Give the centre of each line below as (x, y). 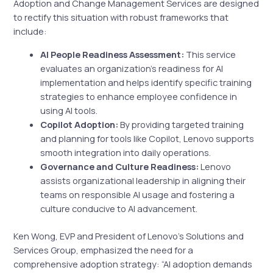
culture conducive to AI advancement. (119, 208)
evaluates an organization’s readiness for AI (132, 68)
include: (30, 31)
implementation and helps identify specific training (146, 82)
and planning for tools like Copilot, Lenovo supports (147, 138)
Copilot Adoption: (80, 124)
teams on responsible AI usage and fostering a (138, 194)
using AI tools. (69, 110)
